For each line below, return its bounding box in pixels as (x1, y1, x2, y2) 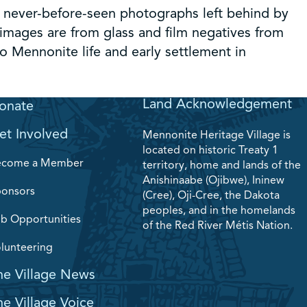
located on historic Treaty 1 (143, 143, 278, 157)
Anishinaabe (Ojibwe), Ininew (143, 173, 284, 187)
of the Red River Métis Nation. (143, 218, 293, 232)
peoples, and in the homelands (143, 203, 295, 217)
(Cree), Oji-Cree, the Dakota (143, 188, 280, 202)
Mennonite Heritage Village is (143, 127, 291, 142)
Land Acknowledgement (143, 95, 292, 112)
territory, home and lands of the (143, 158, 301, 172)
